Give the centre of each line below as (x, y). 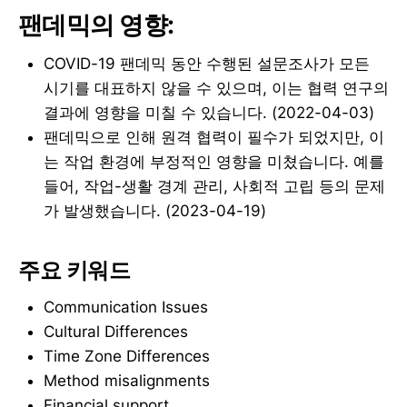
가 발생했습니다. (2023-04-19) (155, 210)
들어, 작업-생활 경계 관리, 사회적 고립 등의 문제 (214, 186)
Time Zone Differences (127, 356)
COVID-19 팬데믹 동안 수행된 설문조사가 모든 (207, 63)
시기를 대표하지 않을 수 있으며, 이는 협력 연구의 (216, 88)
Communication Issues (126, 307)
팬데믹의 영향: (96, 25)
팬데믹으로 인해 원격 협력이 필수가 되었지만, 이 (214, 137)
